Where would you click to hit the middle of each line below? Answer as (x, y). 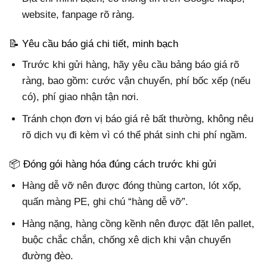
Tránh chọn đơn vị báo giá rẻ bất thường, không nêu (138, 119)
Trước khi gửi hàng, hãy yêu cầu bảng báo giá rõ (131, 65)
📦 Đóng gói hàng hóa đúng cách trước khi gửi (113, 164)
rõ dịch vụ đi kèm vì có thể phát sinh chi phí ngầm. (135, 135)
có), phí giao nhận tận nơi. (81, 97)
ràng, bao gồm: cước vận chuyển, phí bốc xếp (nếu (136, 81)
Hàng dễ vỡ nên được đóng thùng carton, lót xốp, (132, 185)
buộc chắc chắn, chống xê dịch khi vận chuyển (127, 240)
